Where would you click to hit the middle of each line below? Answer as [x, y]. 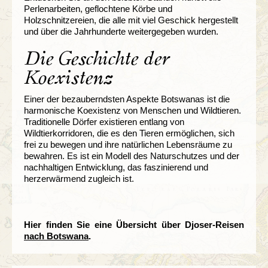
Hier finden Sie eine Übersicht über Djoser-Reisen [134, 224]
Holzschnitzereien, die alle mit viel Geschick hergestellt [131, 20]
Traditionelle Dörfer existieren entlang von [104, 121]
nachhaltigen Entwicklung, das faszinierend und [116, 167]
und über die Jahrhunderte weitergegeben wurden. [121, 31]
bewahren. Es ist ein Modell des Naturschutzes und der [132, 156]
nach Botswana [56, 236]
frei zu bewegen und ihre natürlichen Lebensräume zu [128, 144]
